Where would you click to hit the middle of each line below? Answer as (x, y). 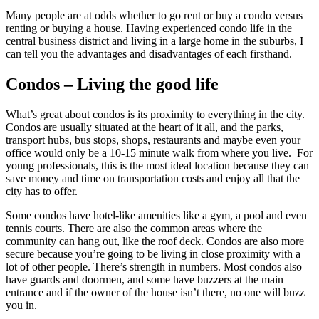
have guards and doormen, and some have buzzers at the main (145, 279)
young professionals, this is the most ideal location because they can (157, 165)
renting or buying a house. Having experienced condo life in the (149, 28)
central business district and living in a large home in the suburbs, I (155, 41)
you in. (21, 305)
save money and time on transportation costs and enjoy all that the (153, 178)
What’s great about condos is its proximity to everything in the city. (155, 114)
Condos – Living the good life (112, 84)
